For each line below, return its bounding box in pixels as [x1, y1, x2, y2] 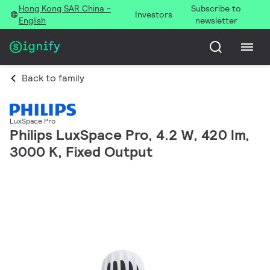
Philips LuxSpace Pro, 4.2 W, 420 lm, [10, 125, 250, 145]
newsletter [195, 15, 237, 26]
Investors [134, 9, 172, 20]
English [19, 15, 46, 26]
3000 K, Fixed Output [10, 142, 152, 162]
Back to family [22, 72, 84, 84]
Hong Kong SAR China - [19, 3, 111, 14]
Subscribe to [191, 3, 242, 14]
